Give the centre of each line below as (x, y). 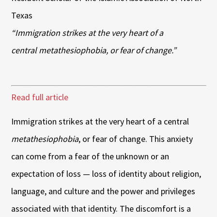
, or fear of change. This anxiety (135, 139)
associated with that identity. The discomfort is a (101, 208)
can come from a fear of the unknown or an (90, 156)
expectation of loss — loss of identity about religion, (106, 173)
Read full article (39, 97)
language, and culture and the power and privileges (103, 191)
